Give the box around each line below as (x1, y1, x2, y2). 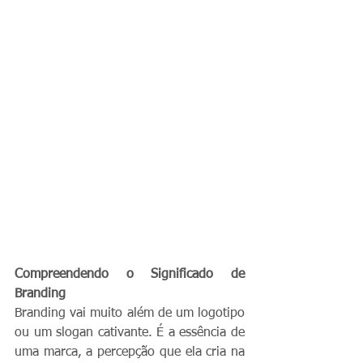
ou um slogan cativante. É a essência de (15, 326, 245, 340)
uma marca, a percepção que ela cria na (15, 345, 245, 359)
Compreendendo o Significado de (15, 267, 245, 281)
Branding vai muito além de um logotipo (15, 306, 245, 320)
